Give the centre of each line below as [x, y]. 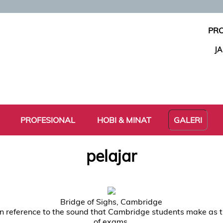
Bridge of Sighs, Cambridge [111, 201]
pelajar [111, 156]
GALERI [188, 120]
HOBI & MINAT [124, 120]
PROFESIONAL [48, 120]
